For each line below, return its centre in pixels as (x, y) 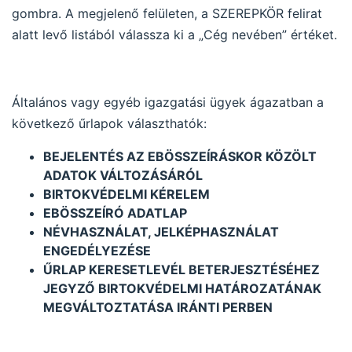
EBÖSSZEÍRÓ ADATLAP (115, 213)
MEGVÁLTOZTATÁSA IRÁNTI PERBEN (158, 307)
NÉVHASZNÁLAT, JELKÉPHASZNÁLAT (161, 232)
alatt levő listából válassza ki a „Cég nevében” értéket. (174, 35)
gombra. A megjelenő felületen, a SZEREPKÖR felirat (167, 13)
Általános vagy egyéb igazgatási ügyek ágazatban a (168, 102)
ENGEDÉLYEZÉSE (97, 251)
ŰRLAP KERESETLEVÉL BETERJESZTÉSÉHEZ (181, 269)
